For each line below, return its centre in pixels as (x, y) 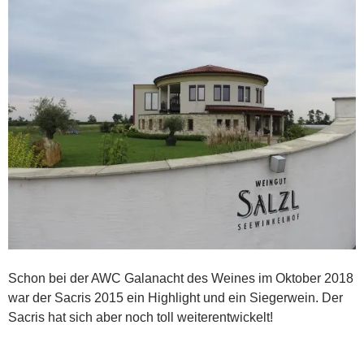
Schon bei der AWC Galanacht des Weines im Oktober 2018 (181, 279)
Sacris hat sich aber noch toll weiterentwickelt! (141, 318)
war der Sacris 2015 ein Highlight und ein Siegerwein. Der (175, 298)
